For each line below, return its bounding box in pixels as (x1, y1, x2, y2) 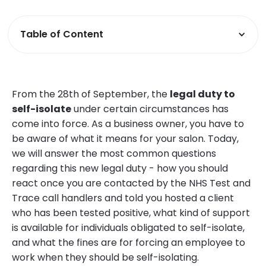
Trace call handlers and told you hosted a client (12, 191, 234, 205)
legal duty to (170, 87, 235, 102)
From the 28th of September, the (12, 87, 170, 102)
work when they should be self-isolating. (12, 251, 199, 265)
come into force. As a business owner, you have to (12, 117, 244, 131)
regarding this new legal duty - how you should (12, 161, 228, 176)
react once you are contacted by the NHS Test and (12, 176, 251, 191)
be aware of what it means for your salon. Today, (12, 132, 239, 146)
